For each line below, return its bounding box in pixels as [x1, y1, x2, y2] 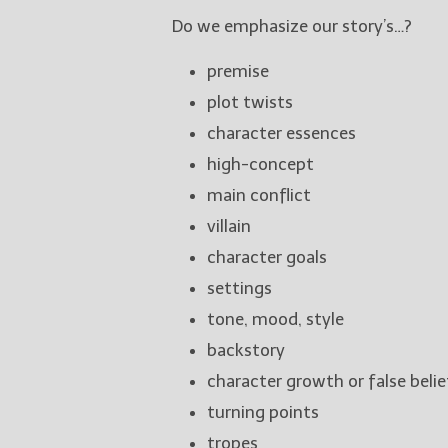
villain [207, 215, 251, 236]
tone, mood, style [207, 308, 344, 329]
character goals [207, 246, 327, 267]
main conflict [207, 184, 311, 205]
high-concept [207, 153, 314, 174]
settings [207, 277, 272, 298]
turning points [207, 401, 319, 422]
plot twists [207, 91, 293, 112]
